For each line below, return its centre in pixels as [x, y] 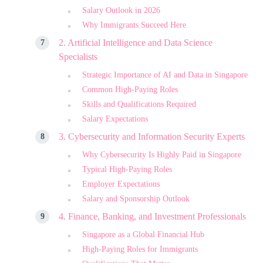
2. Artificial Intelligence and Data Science [136, 42]
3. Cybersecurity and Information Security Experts [152, 136]
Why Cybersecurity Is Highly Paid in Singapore [162, 154]
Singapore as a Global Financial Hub [143, 234]
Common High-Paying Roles [130, 89]
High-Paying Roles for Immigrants [140, 249]
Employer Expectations [121, 184]
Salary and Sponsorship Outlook [136, 198]
